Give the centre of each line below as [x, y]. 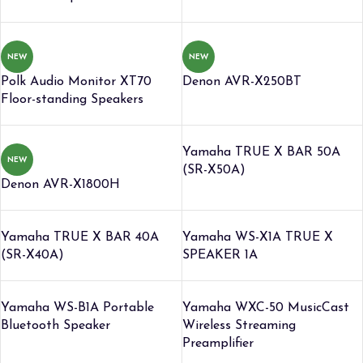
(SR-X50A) [214, 170]
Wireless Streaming [239, 325]
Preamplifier [218, 343]
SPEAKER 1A [220, 255]
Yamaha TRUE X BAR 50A [261, 152]
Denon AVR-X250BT [241, 81]
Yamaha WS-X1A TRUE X [257, 237]
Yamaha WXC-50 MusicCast [265, 307]
